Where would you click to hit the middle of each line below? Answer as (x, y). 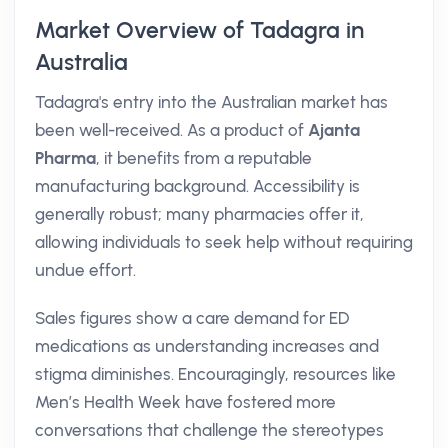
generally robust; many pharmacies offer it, (199, 214)
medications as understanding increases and (207, 346)
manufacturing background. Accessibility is (197, 186)
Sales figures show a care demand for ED (192, 318)
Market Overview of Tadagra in (199, 30)
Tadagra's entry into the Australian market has (211, 102)
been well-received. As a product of (171, 130)
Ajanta (334, 130)
